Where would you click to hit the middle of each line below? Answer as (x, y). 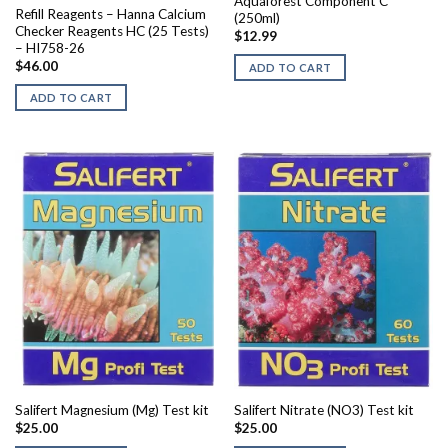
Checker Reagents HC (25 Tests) (111, 30)
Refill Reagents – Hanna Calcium (110, 13)
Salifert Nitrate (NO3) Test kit (323, 409)
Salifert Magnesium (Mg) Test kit (111, 409)
